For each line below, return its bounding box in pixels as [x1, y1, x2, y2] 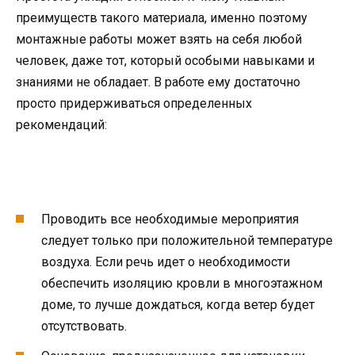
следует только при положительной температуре [41, 233, 333, 249]
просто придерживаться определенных [16, 95, 252, 111]
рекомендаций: [16, 116, 107, 132]
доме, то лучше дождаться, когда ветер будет [41, 297, 315, 313]
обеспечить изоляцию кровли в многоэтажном [41, 276, 323, 292]
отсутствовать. [41, 319, 127, 334]
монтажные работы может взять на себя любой [16, 31, 302, 47]
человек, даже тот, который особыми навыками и [16, 52, 315, 68]
